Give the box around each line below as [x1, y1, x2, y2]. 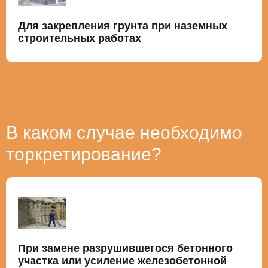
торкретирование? [6, 144, 162, 164]
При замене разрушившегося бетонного [18, 242, 233, 254]
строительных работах [18, 32, 141, 44]
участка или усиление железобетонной [18, 254, 227, 267]
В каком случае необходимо [6, 122, 242, 142]
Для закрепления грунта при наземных [18, 19, 227, 32]
